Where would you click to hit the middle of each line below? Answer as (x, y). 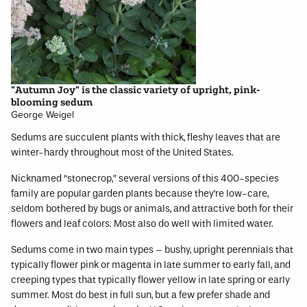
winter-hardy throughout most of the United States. (122, 152)
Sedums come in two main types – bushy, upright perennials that (152, 250)
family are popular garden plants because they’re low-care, (140, 194)
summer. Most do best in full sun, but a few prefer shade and (140, 295)
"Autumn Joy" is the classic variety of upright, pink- (136, 90)
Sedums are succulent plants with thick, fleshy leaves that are (146, 137)
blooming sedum (52, 102)
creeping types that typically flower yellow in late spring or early (150, 280)
